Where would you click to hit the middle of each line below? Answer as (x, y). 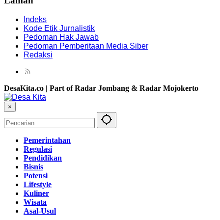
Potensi (36, 176)
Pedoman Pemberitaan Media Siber (86, 46)
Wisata (35, 202)
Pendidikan (43, 158)
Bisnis (33, 167)
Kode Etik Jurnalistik (59, 28)
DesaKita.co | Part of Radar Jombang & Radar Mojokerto (101, 88)
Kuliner (36, 193)
